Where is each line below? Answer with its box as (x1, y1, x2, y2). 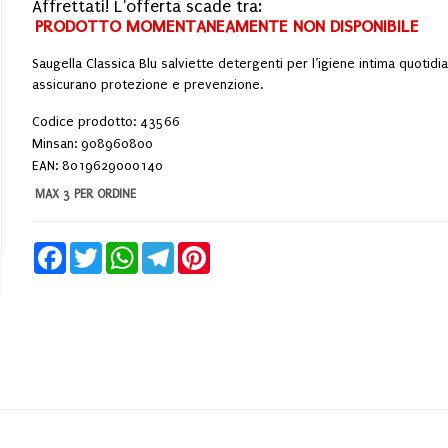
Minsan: (32, 135, 82, 151)
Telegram (174, 242, 223, 256)
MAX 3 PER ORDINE (35, 186, 137, 201)
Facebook (66, 242, 117, 256)
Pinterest (210, 242, 255, 256)
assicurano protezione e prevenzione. (32, 76, 264, 92)
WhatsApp (138, 242, 189, 256)
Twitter (102, 242, 140, 256)
